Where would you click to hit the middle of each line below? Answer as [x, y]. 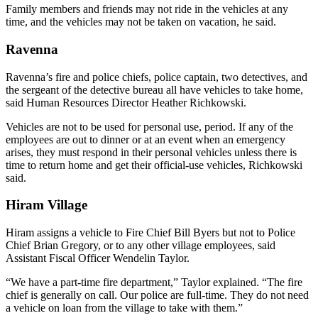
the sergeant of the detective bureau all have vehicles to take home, [154, 89]
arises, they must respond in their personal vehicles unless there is [151, 152]
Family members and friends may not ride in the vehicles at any [147, 9]
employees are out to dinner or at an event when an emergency [146, 139]
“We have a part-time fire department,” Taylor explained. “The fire [154, 282]
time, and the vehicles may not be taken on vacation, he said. [141, 22]
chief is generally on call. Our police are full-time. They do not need [157, 295]
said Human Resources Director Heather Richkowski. [126, 102]
